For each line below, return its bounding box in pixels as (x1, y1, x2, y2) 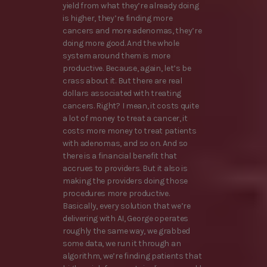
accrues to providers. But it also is (63, 163, 188, 174)
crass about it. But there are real (63, 76, 182, 86)
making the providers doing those (63, 176, 188, 187)
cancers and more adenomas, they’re (63, 26, 202, 36)
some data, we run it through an (63, 238, 181, 249)
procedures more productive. (63, 188, 170, 199)
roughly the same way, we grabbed (63, 226, 191, 237)
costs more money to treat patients (63, 126, 197, 136)
